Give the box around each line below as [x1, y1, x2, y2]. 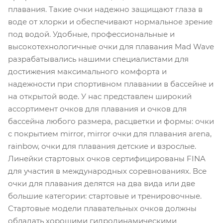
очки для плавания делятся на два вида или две [8, 179, 195, 188]
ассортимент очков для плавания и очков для [8, 104, 187, 113]
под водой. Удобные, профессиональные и [8, 29, 175, 39]
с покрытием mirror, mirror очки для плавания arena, [8, 129, 212, 138]
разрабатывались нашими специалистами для [8, 54, 189, 64]
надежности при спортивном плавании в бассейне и [8, 79, 214, 89]
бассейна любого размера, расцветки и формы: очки [8, 116, 214, 126]
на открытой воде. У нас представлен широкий [8, 92, 192, 101]
